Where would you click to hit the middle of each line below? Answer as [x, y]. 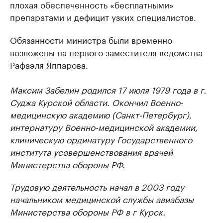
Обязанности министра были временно [91, 40]
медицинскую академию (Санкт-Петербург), [101, 114]
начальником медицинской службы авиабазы [102, 199]
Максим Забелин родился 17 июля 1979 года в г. [108, 89]
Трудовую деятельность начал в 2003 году [97, 186]
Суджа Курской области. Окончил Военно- [97, 102]
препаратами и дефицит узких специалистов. [103, 17]
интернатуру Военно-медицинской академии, [104, 127]
